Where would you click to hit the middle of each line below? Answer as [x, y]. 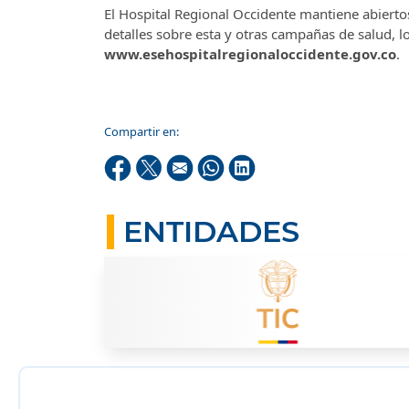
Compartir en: [142, 131]
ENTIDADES [211, 231]
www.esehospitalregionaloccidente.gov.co [250, 53]
